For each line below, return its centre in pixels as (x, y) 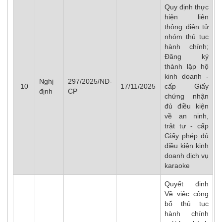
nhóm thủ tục (187, 37)
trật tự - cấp (187, 126)
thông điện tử (187, 27)
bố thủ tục (187, 204)
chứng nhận (187, 96)
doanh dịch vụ (187, 156)
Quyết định (187, 184)
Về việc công (187, 194)
